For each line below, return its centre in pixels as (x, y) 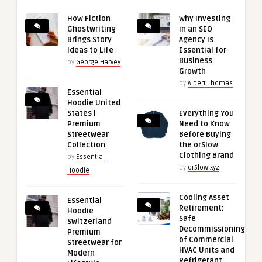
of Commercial (206, 239)
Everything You (206, 113)
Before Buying (205, 134)
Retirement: (201, 208)
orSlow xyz (203, 167)
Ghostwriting (92, 29)
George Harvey (98, 62)
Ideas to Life (90, 50)
